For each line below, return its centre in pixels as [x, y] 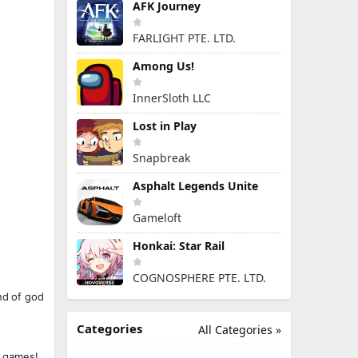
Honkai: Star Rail [179, 246]
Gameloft [157, 218]
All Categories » [240, 330]
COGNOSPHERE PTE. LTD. [199, 278]
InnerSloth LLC [172, 98]
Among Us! [163, 66]
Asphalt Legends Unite [195, 186]
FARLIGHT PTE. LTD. [184, 38]
